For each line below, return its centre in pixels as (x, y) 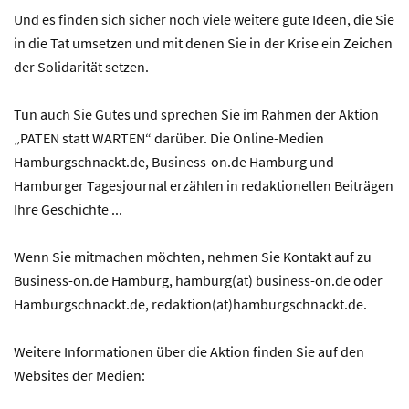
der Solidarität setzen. (81, 66)
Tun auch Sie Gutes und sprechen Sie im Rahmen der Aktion (196, 114)
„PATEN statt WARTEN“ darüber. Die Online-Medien (169, 137)
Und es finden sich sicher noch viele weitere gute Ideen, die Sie (204, 19)
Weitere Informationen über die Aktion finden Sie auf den (189, 351)
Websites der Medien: (79, 375)
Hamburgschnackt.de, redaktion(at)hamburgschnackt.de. (190, 304)
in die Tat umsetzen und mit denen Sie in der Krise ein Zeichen (203, 42)
